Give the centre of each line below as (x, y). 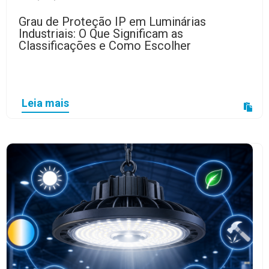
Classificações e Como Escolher (105, 45)
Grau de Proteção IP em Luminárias (112, 21)
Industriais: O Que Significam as (101, 33)
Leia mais (45, 103)
